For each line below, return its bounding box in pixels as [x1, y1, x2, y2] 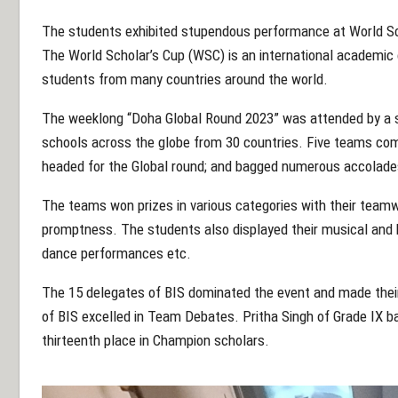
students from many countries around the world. [42, 70, 328, 89]
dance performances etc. [42, 244, 191, 263]
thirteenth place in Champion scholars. [42, 331, 269, 350]
